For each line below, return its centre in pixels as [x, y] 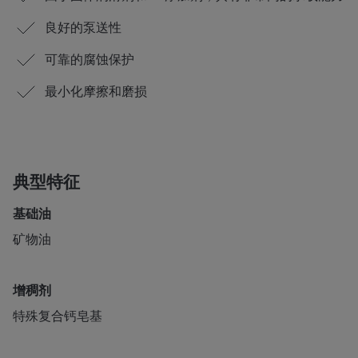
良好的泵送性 [83, 28]
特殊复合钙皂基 [58, 316]
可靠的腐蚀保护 [89, 60]
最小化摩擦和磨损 [96, 91]
